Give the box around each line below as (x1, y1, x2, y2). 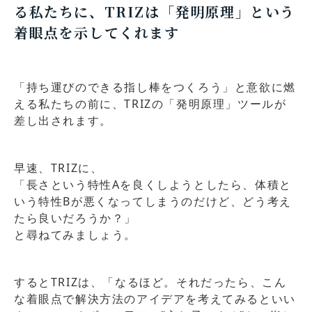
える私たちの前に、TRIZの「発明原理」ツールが (14, 95, 287, 111)
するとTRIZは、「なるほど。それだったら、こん (14, 274, 287, 290)
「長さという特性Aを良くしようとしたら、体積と (14, 176, 292, 192)
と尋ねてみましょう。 (14, 226, 136, 242)
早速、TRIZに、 (14, 159, 103, 175)
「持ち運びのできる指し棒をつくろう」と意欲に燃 (14, 79, 296, 95)
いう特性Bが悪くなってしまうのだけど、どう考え (14, 193, 292, 209)
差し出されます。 (14, 112, 112, 128)
